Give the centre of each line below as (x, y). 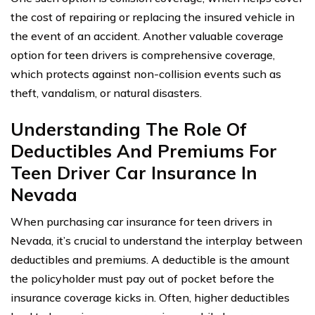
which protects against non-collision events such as (146, 73)
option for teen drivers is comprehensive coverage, (143, 54)
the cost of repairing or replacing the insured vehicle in (153, 17)
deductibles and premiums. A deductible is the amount (150, 259)
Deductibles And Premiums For (144, 150)
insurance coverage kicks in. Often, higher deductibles (150, 297)
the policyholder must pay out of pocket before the (142, 278)
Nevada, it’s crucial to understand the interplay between (156, 240)
